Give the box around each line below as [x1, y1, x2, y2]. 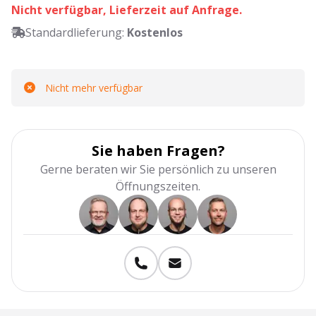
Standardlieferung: [25, 25, 127, 40]
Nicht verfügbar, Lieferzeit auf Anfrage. [11, 2, 242, 18]
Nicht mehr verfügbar [45, 81, 142, 95]
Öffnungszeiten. [116, 178, 200, 194]
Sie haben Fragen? [91, 141, 225, 160]
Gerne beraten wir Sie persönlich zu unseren [39, 162, 276, 177]
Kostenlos [127, 25, 183, 40]
